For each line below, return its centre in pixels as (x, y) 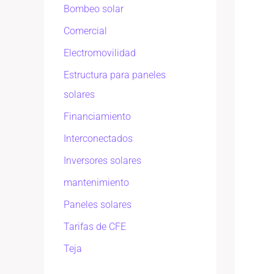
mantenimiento (96, 183)
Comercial (85, 31)
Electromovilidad (100, 53)
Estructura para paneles (115, 75)
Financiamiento (97, 117)
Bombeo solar (94, 9)
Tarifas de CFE (95, 227)
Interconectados (98, 139)
